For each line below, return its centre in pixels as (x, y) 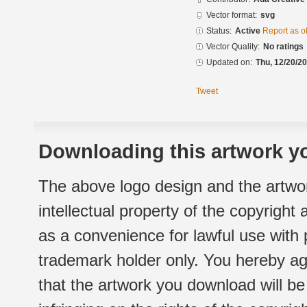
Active (249, 31)
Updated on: (229, 63)
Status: (219, 31)
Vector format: (232, 15)
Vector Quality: (233, 47)
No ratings (283, 47)
